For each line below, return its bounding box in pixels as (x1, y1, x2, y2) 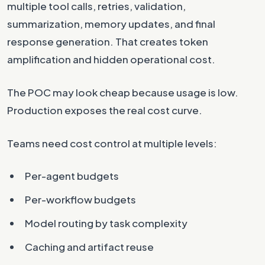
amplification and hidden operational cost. (7, 53, 215, 66)
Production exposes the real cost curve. (7, 104, 202, 117)
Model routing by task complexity (25, 216, 188, 230)
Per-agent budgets (25, 169, 119, 182)
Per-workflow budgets (25, 193, 136, 206)
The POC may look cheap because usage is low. (7, 86, 238, 99)
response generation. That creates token (7, 35, 208, 48)
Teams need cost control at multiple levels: (7, 137, 217, 150)
